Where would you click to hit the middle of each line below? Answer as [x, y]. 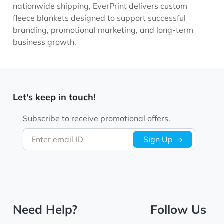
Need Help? [45, 210]
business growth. [45, 42]
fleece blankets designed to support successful [100, 18]
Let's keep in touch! [54, 97]
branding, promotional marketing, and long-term [103, 30]
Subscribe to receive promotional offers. [97, 119]
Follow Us [178, 210]
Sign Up [158, 140]
